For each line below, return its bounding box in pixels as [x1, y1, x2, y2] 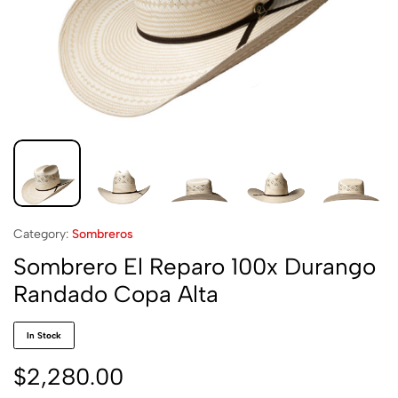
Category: [13, 227, 68, 242]
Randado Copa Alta [13, 280, 219, 308]
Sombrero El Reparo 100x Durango [13, 252, 376, 281]
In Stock [27, 330, 61, 341]
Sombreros [72, 227, 133, 242]
